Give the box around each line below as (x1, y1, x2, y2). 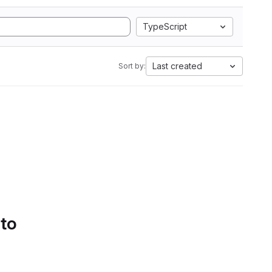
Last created (152, 61, 202, 71)
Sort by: (118, 61, 146, 70)
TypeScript (143, 21, 187, 32)
